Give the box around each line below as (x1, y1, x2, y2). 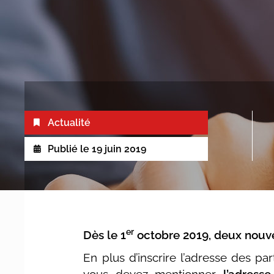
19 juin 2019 (92, 143, 147, 155)
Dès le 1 (83, 228, 127, 242)
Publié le (48, 143, 90, 155)
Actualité (48, 117, 91, 128)
